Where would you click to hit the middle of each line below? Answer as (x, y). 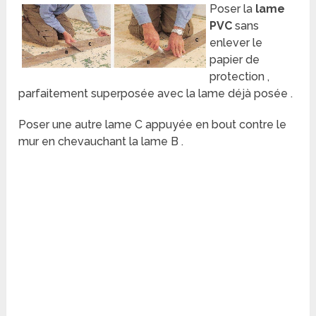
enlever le (236, 43)
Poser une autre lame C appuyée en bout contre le (153, 125)
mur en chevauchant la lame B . (101, 142)
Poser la (233, 9)
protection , (240, 77)
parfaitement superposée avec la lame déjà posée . (156, 94)
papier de (235, 60)
